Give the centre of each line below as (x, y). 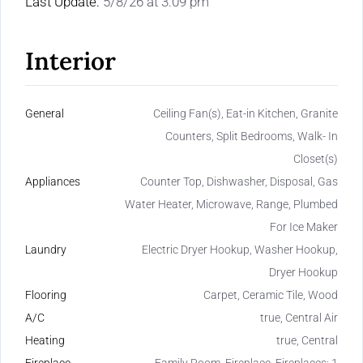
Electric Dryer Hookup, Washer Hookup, (240, 250)
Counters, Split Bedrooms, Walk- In (252, 137)
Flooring (46, 295)
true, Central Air (299, 318)
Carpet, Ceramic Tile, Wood (271, 295)
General (45, 114)
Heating (45, 341)
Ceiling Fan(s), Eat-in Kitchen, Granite (246, 114)
